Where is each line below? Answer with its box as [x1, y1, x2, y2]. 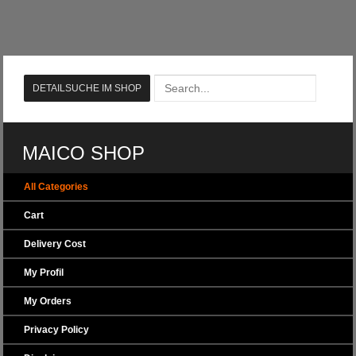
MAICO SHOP [22, 142, 145, 164]
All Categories [24, 181, 88, 192]
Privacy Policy [24, 324, 89, 335]
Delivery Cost [24, 238, 86, 250]
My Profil [24, 267, 64, 278]
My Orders [24, 296, 72, 307]
